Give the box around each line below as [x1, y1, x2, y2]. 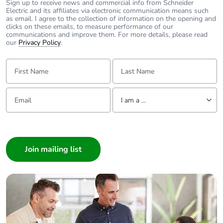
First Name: [5, 58, 36, 67]
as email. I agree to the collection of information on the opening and [6, 14, 216, 24]
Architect [115, 144, 140, 153]
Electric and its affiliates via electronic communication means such [6, 6, 209, 16]
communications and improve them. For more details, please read [6, 30, 208, 40]
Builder [115, 173, 134, 182]
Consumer [115, 130, 143, 138]
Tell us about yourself [111, 87, 169, 96]
